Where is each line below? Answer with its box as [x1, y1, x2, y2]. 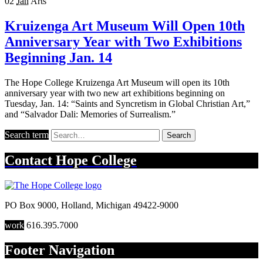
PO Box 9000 [5, 200, 56, 211]
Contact [5, 153, 56, 168]
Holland [61, 200, 91, 211]
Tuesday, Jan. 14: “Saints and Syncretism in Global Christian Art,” [5, 98, 250, 109]
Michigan [96, 200, 131, 211]
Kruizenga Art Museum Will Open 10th [5, 18, 245, 33]
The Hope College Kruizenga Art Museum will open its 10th [5, 77, 230, 87]
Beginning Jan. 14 [5, 49, 112, 65]
